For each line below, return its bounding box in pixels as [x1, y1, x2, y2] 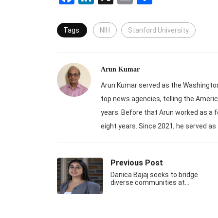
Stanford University [128, 26, 189, 34]
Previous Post [110, 158, 163, 167]
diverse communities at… [110, 179, 189, 186]
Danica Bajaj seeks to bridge [110, 171, 198, 179]
